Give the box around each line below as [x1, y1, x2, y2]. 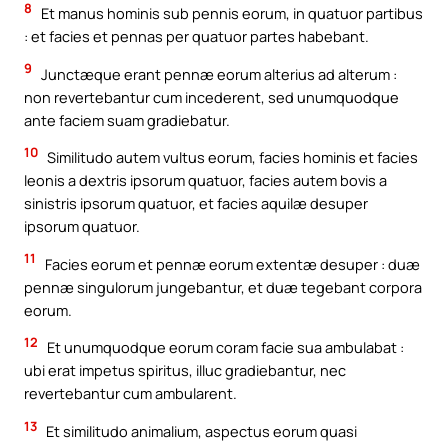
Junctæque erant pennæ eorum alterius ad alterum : [38, 63, 397, 84]
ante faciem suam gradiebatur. [24, 109, 230, 130]
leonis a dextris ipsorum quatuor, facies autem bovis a [24, 170, 387, 191]
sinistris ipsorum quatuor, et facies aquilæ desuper [24, 193, 368, 214]
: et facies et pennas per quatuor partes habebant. [24, 26, 369, 47]
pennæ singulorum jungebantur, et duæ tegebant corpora [24, 276, 422, 297]
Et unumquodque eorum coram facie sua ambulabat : [44, 337, 404, 358]
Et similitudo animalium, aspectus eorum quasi [43, 420, 357, 441]
